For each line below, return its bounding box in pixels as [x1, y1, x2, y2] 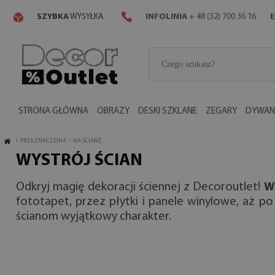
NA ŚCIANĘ [73, 137, 101, 144]
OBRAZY [97, 107, 130, 116]
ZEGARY [206, 107, 237, 116]
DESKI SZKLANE [138, 107, 197, 116]
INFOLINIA [145, 12, 187, 22]
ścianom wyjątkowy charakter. [16, 211, 171, 223]
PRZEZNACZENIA [20, 137, 66, 144]
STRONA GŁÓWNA [18, 107, 88, 116]
